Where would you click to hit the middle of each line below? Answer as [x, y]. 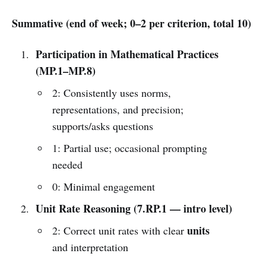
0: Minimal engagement [104, 186]
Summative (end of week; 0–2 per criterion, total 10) [132, 23]
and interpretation [91, 247]
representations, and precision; [118, 109]
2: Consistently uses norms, [112, 92]
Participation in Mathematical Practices [127, 54]
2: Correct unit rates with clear [120, 230]
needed [68, 164]
